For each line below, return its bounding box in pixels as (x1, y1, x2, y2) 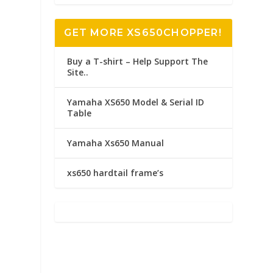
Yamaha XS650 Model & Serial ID (67, 96, 205, 108)
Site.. (67, 66, 89, 79)
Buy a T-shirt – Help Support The (67, 55, 208, 68)
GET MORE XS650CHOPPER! (64, 27, 222, 39)
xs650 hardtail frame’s (67, 167, 164, 179)
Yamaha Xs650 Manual (67, 137, 165, 149)
